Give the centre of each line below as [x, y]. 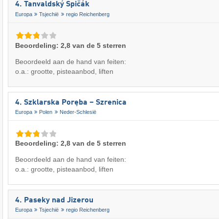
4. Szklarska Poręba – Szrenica [71, 102]
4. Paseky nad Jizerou [54, 200]
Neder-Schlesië [78, 112]
